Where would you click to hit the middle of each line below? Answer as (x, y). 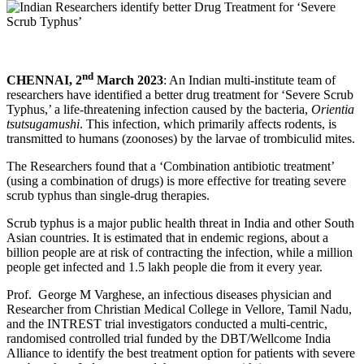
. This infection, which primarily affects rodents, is (208, 124)
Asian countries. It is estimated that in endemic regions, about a (167, 238)
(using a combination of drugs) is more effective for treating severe (176, 181)
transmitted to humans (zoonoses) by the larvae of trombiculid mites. (181, 139)
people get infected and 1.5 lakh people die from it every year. (166, 267)
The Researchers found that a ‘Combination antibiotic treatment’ (170, 167)
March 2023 (128, 80)
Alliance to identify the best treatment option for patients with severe (181, 353)
